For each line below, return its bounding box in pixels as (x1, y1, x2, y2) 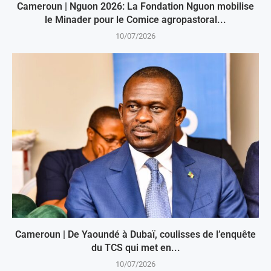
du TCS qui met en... (91, 242, 180, 254)
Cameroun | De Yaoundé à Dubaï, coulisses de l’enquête (15, 229, 256, 241)
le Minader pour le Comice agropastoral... (45, 14, 226, 26)
